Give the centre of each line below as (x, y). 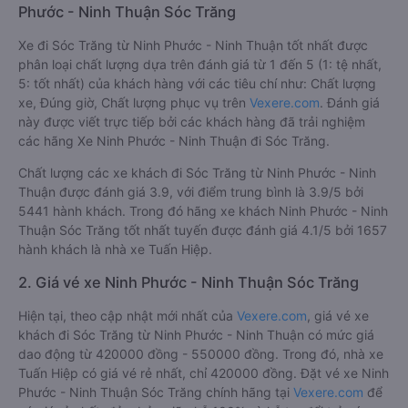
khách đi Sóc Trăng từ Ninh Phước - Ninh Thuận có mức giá (196, 335)
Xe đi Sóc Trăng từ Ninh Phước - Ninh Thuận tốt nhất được (193, 45)
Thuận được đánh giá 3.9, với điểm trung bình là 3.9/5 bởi (191, 192)
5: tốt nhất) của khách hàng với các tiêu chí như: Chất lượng (197, 83)
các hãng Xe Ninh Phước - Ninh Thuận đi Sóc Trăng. (174, 141)
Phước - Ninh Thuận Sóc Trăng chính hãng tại (156, 392)
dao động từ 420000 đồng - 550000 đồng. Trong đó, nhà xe (201, 354)
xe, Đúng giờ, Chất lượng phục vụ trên (134, 102)
